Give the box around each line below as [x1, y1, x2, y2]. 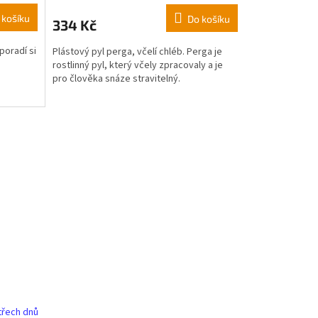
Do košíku [187, 12, 230, 25]
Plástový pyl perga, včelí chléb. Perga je [52, 44, 222, 59]
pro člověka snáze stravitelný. [52, 71, 180, 86]
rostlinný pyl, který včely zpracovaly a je [52, 57, 223, 72]
